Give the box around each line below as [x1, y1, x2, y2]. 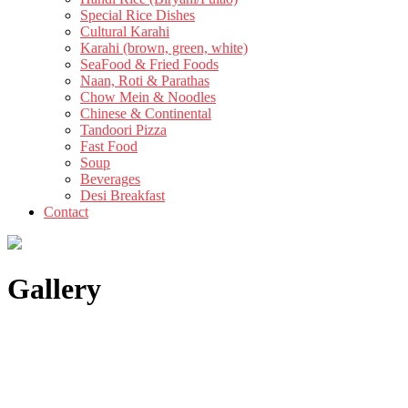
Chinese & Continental [80, 105, 211, 121]
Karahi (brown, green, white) [80, 39, 248, 56]
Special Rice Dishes [80, 6, 195, 23]
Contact [44, 203, 88, 219]
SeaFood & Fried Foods [80, 56, 219, 72]
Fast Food [80, 138, 138, 154]
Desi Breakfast [80, 187, 165, 203]
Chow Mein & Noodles [80, 88, 216, 105]
